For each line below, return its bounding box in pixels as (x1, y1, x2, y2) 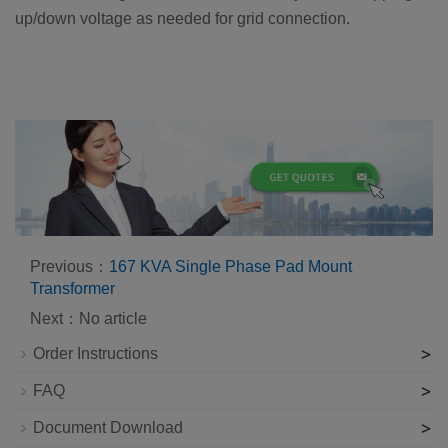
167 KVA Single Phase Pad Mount (109, 257, 352, 275)
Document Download (33, 418, 183, 436)
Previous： (30, 257, 109, 275)
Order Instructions (33, 344, 158, 362)
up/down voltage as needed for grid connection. (15, 9, 358, 27)
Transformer (30, 279, 115, 297)
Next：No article (30, 309, 147, 327)
